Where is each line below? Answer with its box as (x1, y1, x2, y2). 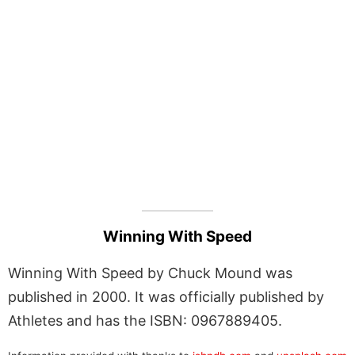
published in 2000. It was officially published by (8, 288, 324, 305)
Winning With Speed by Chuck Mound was (8, 264, 292, 281)
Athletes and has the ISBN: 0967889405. (8, 311, 282, 329)
